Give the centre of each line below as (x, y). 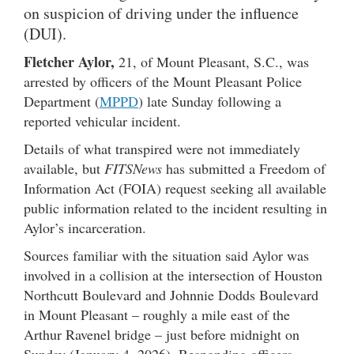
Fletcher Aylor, (69, 62)
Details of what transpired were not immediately (162, 149)
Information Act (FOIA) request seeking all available (175, 188)
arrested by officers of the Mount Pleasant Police (163, 82)
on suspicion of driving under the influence (161, 13)
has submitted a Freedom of (244, 169)
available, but (64, 169)
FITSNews (133, 169)
